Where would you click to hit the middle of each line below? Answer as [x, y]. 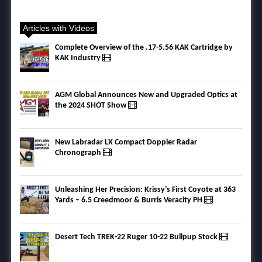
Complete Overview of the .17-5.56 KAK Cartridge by [144, 48]
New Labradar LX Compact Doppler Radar [126, 143]
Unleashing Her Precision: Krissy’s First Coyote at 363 [145, 190]
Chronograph [79, 153]
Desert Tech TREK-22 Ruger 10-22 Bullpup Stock [137, 237]
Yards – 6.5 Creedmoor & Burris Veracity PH [130, 201]
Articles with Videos [58, 28]
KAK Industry [79, 58]
